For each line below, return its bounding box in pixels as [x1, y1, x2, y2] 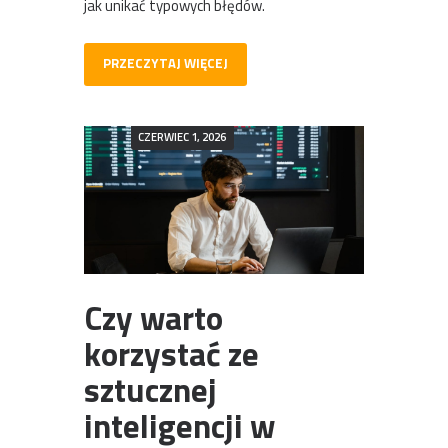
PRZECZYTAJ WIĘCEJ [102, 53, 228, 74]
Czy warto [84, 292, 223, 343]
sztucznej [84, 364, 217, 415]
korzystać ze [84, 328, 259, 379]
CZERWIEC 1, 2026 [138, 128, 227, 146]
